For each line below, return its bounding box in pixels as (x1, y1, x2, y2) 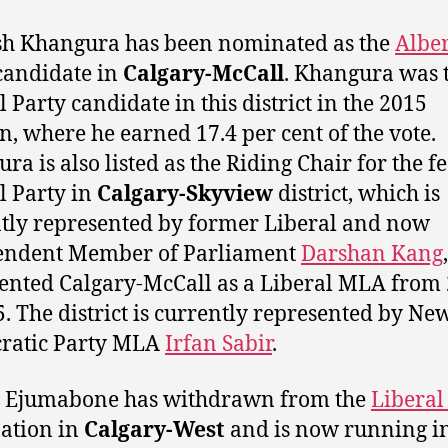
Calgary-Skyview (97, 180, 273, 208)
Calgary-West (84, 416, 225, 444)
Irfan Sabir (165, 330, 272, 358)
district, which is (273, 180, 440, 208)
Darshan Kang (301, 240, 443, 268)
